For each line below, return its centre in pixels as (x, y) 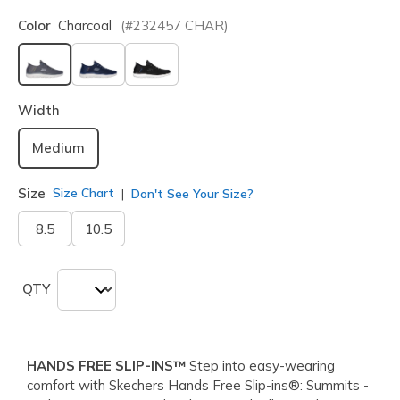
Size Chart (83, 193)
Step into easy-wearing (260, 365)
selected (73, 91)
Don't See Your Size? (191, 193)
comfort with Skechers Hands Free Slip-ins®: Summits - (198, 385)
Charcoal (85, 25)
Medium (58, 147)
